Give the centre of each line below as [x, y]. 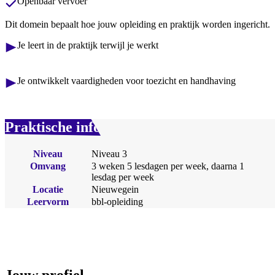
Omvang [48, 166]
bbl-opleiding [117, 201]
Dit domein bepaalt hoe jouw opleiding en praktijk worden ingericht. [137, 25]
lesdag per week [122, 177]
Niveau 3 [109, 153]
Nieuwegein [115, 189]
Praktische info [53, 127]
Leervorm [48, 201]
